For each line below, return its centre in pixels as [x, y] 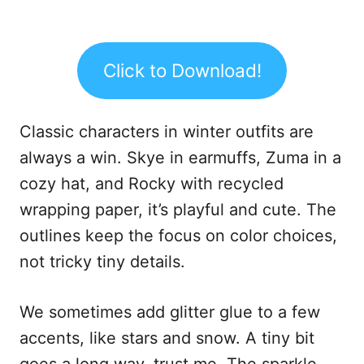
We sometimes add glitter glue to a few [170, 312]
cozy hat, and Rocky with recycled [152, 183]
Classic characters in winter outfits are [167, 131]
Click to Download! [182, 70]
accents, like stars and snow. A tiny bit [167, 338]
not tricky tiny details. [102, 261]
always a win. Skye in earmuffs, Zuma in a [180, 157]
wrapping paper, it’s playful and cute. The [178, 209]
